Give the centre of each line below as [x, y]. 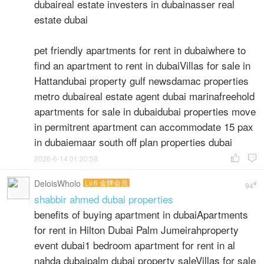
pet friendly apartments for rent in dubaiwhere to [140, 50]
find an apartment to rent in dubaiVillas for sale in [142, 65]
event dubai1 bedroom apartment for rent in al [135, 245]
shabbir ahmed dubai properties [104, 199]
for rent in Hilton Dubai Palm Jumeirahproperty [136, 230]
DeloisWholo [57, 183]
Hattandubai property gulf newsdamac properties [141, 80]
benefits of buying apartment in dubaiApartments [141, 214]
